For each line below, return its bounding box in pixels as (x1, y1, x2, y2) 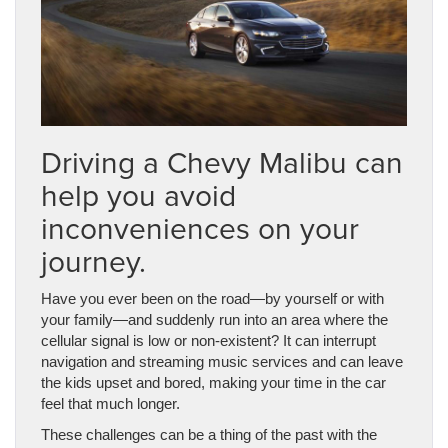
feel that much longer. (41, 394, 180, 412)
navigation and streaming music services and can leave (41, 352, 403, 370)
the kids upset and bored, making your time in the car (41, 373, 386, 391)
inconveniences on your (41, 206, 359, 249)
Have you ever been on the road (41, 289, 250, 307)
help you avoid (41, 173, 236, 216)
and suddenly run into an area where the (128, 310, 388, 328)
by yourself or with (265, 289, 384, 307)
